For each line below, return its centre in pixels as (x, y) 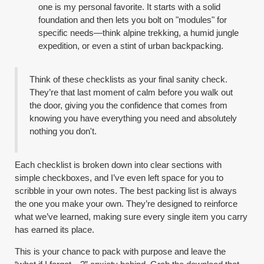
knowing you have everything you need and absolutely (133, 118)
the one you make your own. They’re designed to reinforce (126, 203)
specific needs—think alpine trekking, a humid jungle (139, 32)
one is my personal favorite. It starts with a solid (130, 6)
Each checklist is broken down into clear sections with (118, 164)
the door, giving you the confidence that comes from (129, 105)
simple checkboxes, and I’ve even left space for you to (119, 177)
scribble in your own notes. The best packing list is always (126, 190)
